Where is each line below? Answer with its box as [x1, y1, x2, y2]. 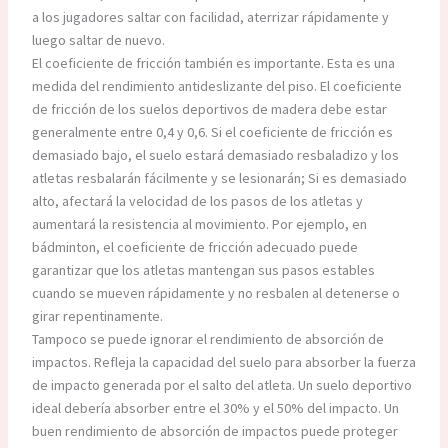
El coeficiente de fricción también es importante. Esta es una [31, 54, 395, 73]
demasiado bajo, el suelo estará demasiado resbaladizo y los [31, 146, 399, 165]
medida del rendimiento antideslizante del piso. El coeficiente [31, 77, 402, 96]
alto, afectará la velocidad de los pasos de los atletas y [31, 192, 363, 211]
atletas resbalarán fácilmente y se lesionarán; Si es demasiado [31, 169, 407, 188]
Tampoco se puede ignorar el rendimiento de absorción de [31, 330, 384, 349]
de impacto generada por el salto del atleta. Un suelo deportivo [31, 376, 412, 395]
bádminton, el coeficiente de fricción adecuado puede [31, 238, 358, 257]
